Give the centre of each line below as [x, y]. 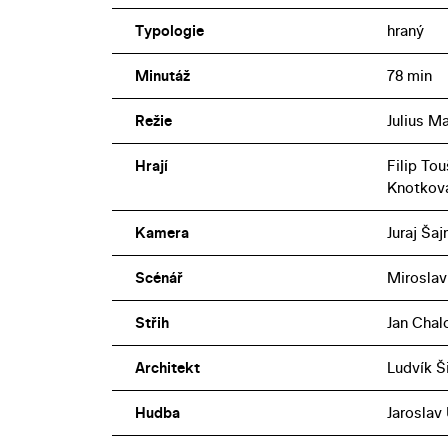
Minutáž [162, 75]
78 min [409, 75]
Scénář [158, 277]
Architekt [167, 367]
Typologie [169, 30]
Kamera [161, 232]
